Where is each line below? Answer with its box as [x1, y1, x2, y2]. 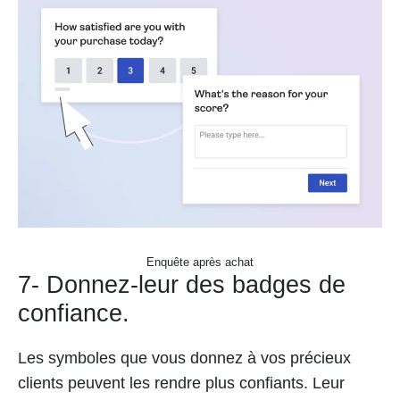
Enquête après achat [146, 255, 254, 270]
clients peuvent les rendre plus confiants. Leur [18, 374, 345, 393]
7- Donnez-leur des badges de [18, 271, 346, 299]
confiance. [18, 300, 129, 328]
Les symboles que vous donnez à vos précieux [18, 349, 351, 368]
